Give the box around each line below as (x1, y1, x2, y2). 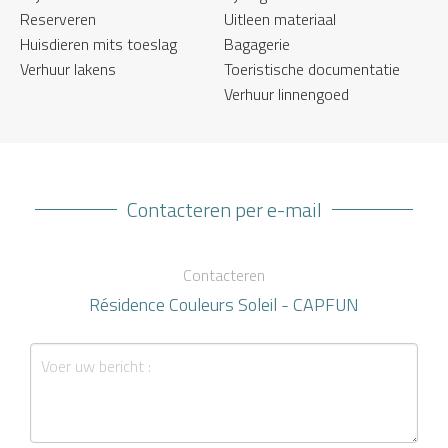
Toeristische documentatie (224, 56, 400, 81)
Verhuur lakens (20, 56, 116, 81)
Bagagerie (224, 31, 290, 56)
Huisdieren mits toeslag (20, 31, 177, 56)
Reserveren (20, 6, 96, 31)
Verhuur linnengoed (224, 81, 349, 106)
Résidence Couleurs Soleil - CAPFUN (89, 290, 359, 318)
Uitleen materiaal (224, 6, 336, 31)
